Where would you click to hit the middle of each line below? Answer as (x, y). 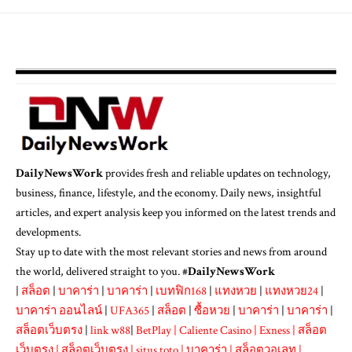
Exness (275, 330)
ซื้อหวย (212, 310)
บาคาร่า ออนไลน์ (59, 310)
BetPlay (154, 330)
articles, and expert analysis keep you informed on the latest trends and (176, 212)
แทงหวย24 (291, 291)
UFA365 (130, 310)
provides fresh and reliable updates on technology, (217, 173)
